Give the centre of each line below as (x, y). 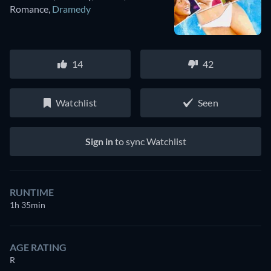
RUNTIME (32, 192)
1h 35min (28, 205)
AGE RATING (38, 247)
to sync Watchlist (149, 142)
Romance (29, 9)
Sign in (99, 142)
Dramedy (71, 9)
